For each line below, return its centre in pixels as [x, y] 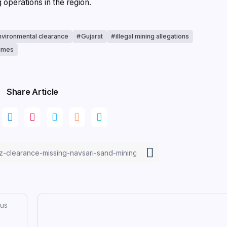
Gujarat [92, 36]
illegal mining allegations [152, 36]
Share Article [32, 92]
